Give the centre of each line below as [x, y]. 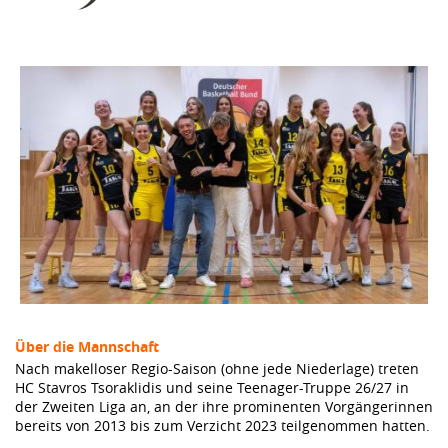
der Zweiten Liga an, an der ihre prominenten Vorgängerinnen [224, 406]
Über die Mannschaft [87, 346]
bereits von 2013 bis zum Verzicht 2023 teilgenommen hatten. [222, 425]
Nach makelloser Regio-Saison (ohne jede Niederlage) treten [217, 368]
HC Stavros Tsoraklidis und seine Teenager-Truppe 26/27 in [212, 387]
